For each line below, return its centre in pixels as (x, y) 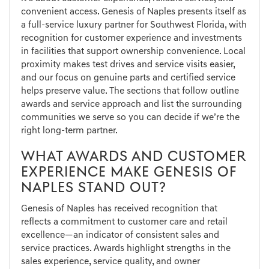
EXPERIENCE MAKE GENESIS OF (128, 173)
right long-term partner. (69, 131)
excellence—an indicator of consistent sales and (120, 236)
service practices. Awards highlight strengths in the (126, 249)
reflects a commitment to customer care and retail (124, 222)
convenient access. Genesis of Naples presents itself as (134, 12)
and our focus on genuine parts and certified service (128, 78)
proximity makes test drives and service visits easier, (128, 65)
